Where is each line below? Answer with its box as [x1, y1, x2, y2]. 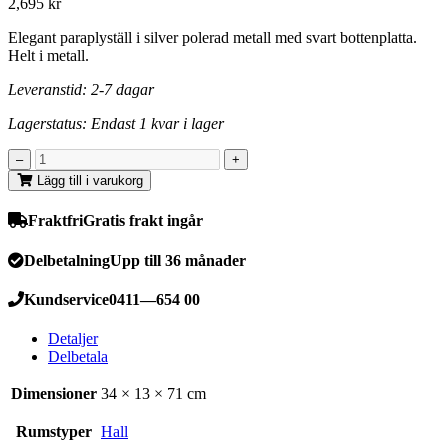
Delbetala [48, 348, 108, 366]
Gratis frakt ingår [83, 212, 203, 230]
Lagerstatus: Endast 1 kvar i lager [8, 115, 224, 133]
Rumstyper [16, 423, 92, 441]
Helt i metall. [8, 47, 89, 65]
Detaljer [48, 330, 98, 348]
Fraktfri [28, 212, 83, 230]
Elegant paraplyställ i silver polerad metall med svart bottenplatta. [8, 29, 417, 47]
